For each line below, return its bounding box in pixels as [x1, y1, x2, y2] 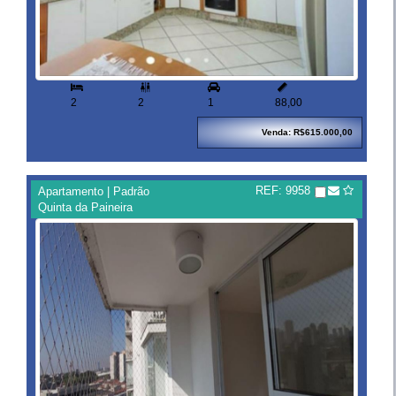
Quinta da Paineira [38, 201, 133, 215]
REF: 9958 [255, 184, 310, 198]
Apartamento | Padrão [38, 185, 149, 199]
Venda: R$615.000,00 [262, 127, 353, 138]
